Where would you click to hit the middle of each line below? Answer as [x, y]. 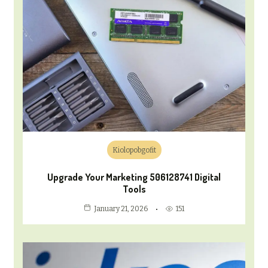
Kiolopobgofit [134, 150]
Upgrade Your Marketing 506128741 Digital [134, 177]
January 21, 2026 [121, 209]
